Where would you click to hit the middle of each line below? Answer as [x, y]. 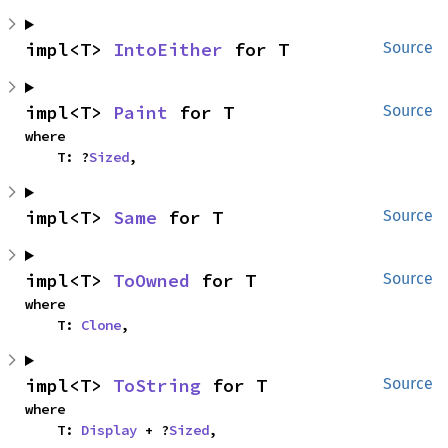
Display [109, 430]
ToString [157, 385]
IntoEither [168, 49]
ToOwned [151, 280]
